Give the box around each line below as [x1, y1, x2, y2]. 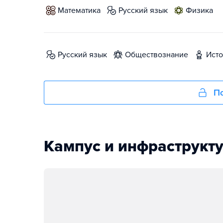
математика [64, 5, 101, 16]
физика [192, 5, 213, 16]
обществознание [131, 50, 188, 60]
